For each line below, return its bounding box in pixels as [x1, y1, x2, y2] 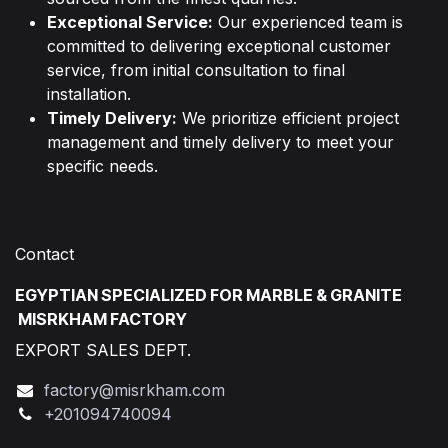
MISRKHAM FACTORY [15, 308, 187, 329]
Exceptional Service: [47, 11, 213, 32]
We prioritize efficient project [177, 107, 399, 128]
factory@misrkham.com [43, 379, 225, 400]
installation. [47, 83, 131, 104]
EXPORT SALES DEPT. [15, 339, 191, 360]
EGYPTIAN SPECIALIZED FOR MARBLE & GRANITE [15, 284, 408, 305]
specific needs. [47, 155, 158, 176]
